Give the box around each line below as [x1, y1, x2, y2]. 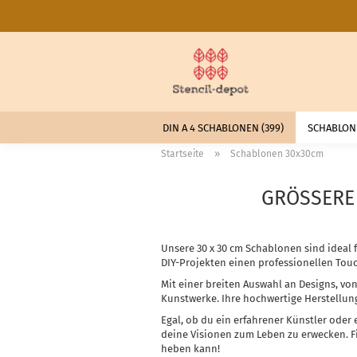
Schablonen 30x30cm [230, 148, 324, 159]
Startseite [161, 148, 204, 159]
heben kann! [161, 343, 220, 355]
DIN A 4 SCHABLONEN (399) [163, 122, 284, 134]
